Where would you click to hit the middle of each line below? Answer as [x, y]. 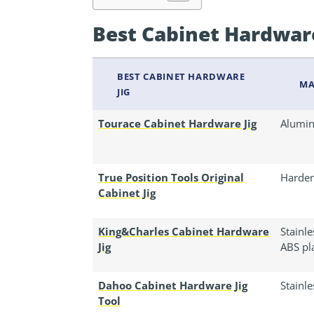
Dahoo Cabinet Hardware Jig [173, 286]
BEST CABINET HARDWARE [181, 77]
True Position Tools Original [171, 178]
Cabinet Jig [127, 193]
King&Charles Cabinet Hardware [184, 232]
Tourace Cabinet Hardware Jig [177, 124]
